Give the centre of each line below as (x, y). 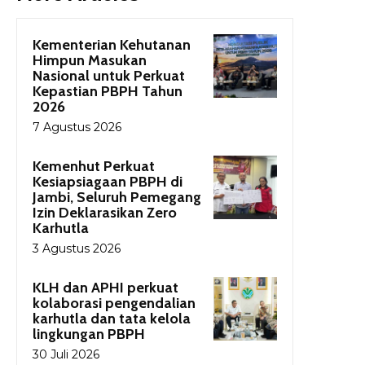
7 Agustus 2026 (77, 127)
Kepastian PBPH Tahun (108, 91)
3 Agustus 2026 (77, 248)
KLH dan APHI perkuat (106, 287)
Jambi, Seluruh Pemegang (117, 197)
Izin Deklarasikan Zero (105, 212)
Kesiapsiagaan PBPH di (108, 181)
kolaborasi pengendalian (114, 303)
